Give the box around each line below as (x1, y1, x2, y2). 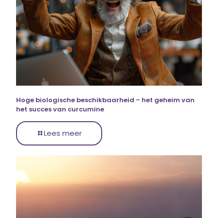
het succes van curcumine (16, 105, 104, 114)
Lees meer (44, 128, 82, 139)
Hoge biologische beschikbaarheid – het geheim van (16, 95, 195, 105)
